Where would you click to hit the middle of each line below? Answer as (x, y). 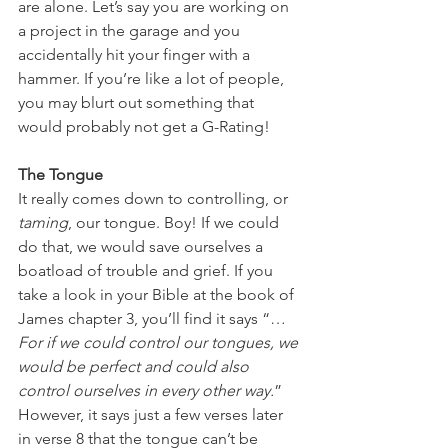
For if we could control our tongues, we (160, 342)
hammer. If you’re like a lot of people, (153, 78)
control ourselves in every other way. (146, 390)
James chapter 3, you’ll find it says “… (152, 318)
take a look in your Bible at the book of (158, 294)
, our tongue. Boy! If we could (175, 222)
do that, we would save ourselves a (142, 246)
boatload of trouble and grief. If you (147, 270)
